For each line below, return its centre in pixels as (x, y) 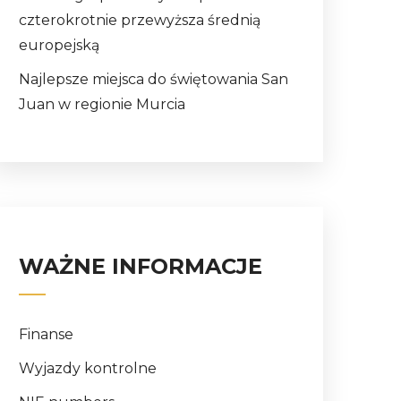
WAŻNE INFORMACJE (141, 267)
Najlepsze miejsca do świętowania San (154, 80)
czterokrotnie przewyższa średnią (140, 21)
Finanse (46, 335)
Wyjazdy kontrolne (88, 369)
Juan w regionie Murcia (102, 105)
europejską (59, 46)
